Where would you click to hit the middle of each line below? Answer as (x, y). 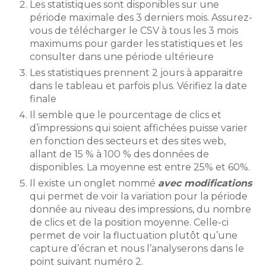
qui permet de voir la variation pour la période (139, 197)
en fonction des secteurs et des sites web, (128, 141)
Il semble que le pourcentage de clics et (126, 115)
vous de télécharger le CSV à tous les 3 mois (134, 31)
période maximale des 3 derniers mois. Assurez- (141, 18)
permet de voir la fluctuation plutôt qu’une (134, 236)
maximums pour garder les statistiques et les (136, 44)
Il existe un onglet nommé (94, 183)
